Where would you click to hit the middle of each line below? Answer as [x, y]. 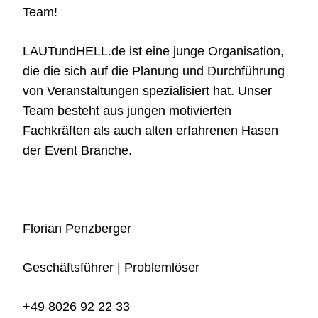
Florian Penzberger [77, 229]
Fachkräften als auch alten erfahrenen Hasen [150, 131]
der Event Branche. [77, 151]
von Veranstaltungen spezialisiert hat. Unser [147, 91]
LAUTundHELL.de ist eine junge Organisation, [153, 51]
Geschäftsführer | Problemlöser [111, 268]
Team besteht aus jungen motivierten [127, 111]
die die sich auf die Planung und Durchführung [154, 71]
